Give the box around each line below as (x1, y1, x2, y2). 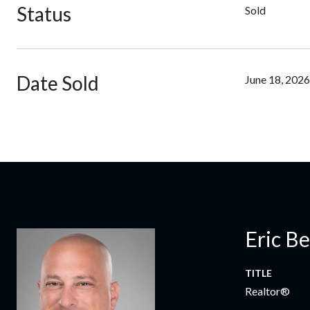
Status (17, 2, 71, 26)
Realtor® (245, 284, 290, 298)
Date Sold (17, 71, 99, 95)
